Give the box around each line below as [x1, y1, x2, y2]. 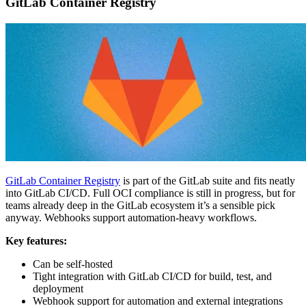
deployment [33, 283, 83, 295]
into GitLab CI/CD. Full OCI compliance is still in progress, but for [5, 187, 295, 199]
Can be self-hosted [33, 258, 113, 270]
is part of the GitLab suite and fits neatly [120, 175, 295, 187]
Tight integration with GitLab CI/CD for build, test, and [33, 270, 272, 283]
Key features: [5, 235, 67, 247]
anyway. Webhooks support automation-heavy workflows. [5, 212, 257, 224]
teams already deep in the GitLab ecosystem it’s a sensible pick [5, 199, 275, 212]
